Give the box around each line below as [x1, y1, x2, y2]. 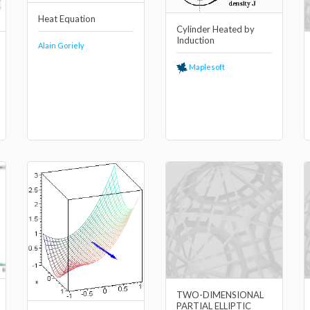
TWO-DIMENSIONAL [176, 289, 264, 300]
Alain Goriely [38, 41, 84, 51]
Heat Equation [38, 13, 95, 25]
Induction [176, 34, 215, 46]
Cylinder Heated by [176, 23, 255, 35]
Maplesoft [188, 62, 225, 71]
